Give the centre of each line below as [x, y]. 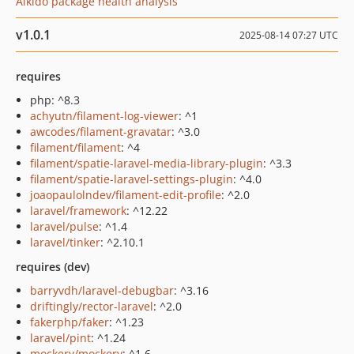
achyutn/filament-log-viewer [104, 116]
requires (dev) [53, 267]
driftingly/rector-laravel [92, 306]
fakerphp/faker [70, 322]
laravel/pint [60, 338]
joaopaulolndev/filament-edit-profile [126, 195]
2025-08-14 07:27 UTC [289, 35]
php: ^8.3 [55, 100]
